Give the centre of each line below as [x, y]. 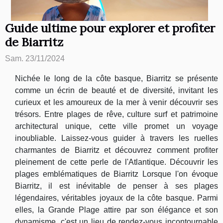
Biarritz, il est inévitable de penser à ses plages [116, 186]
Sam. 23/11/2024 [35, 59]
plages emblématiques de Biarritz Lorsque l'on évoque [116, 174]
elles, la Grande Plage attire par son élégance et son [116, 210]
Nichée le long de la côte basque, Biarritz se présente [116, 79]
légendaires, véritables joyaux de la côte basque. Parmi [116, 198]
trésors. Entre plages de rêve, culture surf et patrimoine [116, 114]
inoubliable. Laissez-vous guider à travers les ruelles [116, 138]
